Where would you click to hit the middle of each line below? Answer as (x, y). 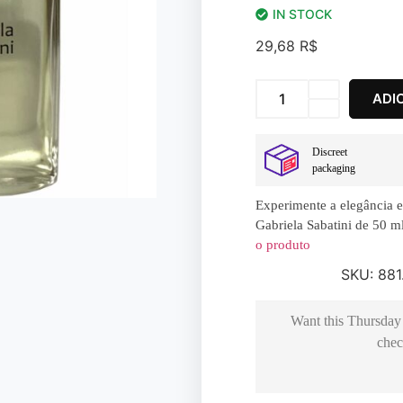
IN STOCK (302, 14)
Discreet (330, 152)
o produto (283, 245)
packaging (334, 168)
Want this (319, 321)
